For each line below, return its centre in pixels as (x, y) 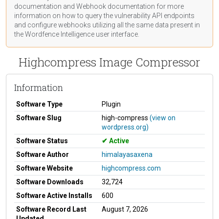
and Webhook (85, 6)
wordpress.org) (125, 127)
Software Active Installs (54, 195)
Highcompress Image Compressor (109, 62)
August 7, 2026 (125, 209)
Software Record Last (51, 209)
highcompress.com (131, 168)
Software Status (42, 141)
